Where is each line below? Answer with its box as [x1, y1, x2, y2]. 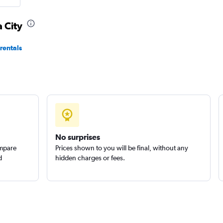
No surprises [55, 132, 100, 141]
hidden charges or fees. [55, 154, 125, 162]
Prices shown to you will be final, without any [55, 144, 188, 152]
